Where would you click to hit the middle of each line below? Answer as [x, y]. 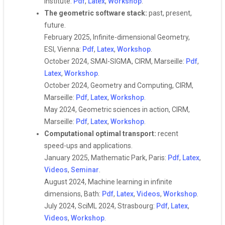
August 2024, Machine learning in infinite [108, 182]
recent [168, 134]
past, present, [170, 13]
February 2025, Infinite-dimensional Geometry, [117, 37]
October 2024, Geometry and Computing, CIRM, [119, 85]
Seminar [85, 170]
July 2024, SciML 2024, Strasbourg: [100, 206]
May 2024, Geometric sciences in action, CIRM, [117, 109]
